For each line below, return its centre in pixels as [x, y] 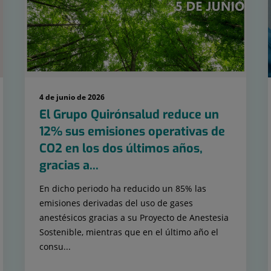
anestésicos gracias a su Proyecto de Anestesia [134, 218]
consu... [55, 247]
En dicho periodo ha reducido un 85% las [122, 189]
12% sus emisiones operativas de [132, 132]
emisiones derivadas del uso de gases [116, 203]
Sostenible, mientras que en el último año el [129, 232]
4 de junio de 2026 [72, 97]
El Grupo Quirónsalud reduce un [129, 115]
